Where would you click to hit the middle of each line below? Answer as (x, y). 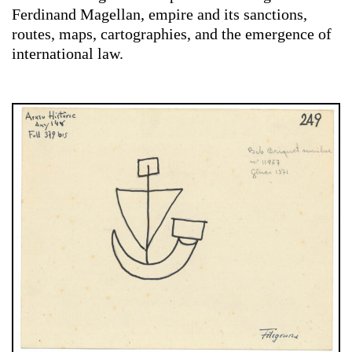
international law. (68, 54)
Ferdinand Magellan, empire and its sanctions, (159, 15)
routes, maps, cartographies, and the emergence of (172, 34)
